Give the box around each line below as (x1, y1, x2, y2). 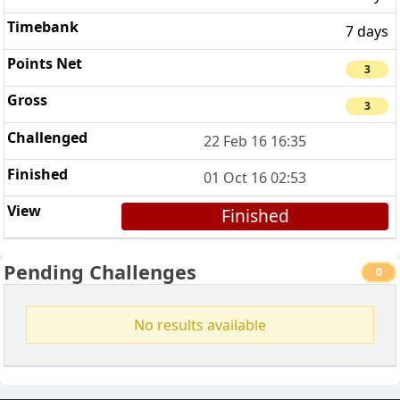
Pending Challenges (4, 259, 196, 285)
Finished (221, 204, 289, 229)
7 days (346, 21, 388, 42)
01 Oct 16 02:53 (204, 168, 307, 188)
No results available (134, 315, 266, 335)
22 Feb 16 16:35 (204, 131, 307, 152)
